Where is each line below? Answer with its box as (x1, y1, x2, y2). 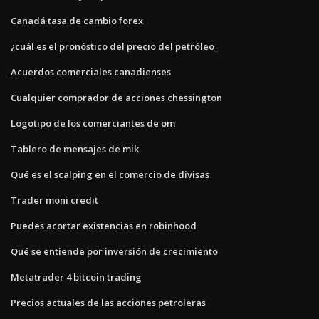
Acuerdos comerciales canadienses (11, 65, 171, 78)
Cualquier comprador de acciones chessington (11, 90, 222, 104)
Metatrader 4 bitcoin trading (11, 270, 142, 283)
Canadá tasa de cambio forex (11, 14, 143, 27)
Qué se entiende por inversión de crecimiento (11, 244, 218, 258)
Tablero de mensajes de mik (11, 142, 139, 155)
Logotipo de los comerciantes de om (11, 116, 175, 130)
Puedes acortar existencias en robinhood (11, 219, 197, 232)
